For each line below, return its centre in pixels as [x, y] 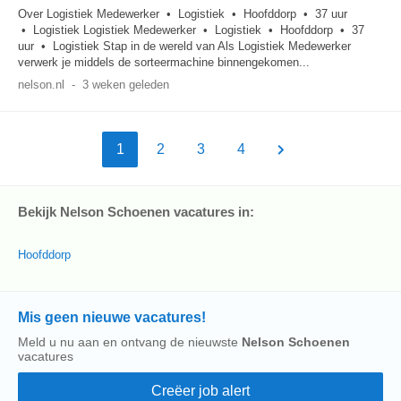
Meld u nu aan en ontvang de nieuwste [130, 342]
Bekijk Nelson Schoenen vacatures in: [136, 212]
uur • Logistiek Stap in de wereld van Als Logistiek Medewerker [184, 46]
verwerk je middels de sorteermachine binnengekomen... [164, 62]
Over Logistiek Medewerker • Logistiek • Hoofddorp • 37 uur [183, 14]
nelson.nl [41, 85]
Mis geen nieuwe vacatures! [112, 317]
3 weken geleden [125, 85]
